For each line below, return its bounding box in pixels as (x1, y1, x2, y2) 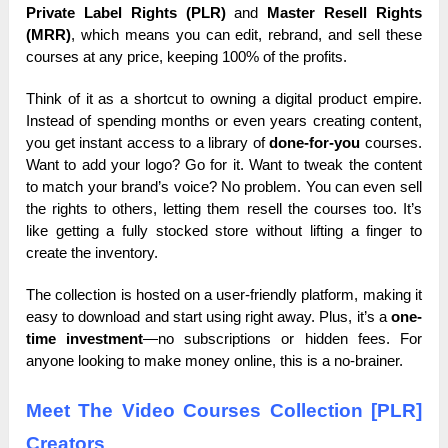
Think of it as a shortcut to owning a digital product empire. (26, 90, 422, 108)
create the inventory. (26, 244, 159, 262)
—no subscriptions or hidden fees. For (143, 330, 422, 348)
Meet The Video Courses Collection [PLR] (26, 400, 422, 422)
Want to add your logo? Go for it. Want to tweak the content (26, 156, 422, 174)
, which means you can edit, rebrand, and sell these (71, 26, 422, 44)
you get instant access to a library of (26, 134, 270, 152)
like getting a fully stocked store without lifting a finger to (26, 222, 422, 240)
